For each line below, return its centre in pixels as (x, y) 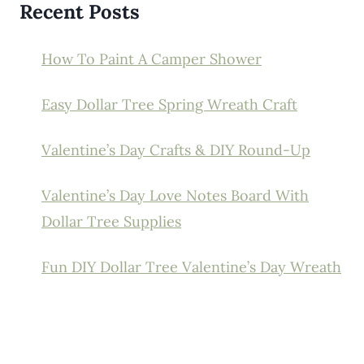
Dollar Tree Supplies (111, 222)
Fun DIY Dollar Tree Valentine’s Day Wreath (191, 267)
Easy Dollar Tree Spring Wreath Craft (169, 105)
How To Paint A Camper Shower (152, 59)
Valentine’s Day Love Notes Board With (175, 196)
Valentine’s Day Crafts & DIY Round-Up (176, 150)
